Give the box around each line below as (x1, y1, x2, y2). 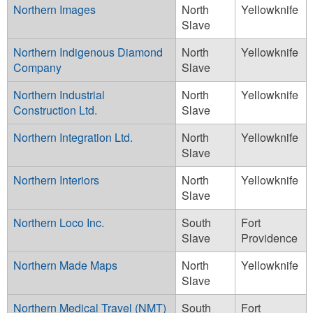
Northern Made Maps (13, 256, 117, 273)
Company (13, 59, 61, 75)
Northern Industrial (13, 86, 105, 103)
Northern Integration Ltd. (13, 129, 133, 145)
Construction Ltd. (13, 101, 97, 118)
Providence (241, 229, 298, 246)
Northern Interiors (13, 171, 99, 188)
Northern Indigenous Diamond (13, 43, 163, 60)
